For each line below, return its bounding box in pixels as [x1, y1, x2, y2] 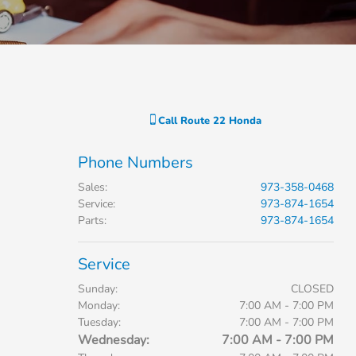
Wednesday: [77, 331, 149, 349]
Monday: [77, 298, 120, 313]
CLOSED [290, 281, 334, 296]
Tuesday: [77, 315, 121, 330]
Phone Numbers [77, 152, 193, 173]
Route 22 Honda [180, 114, 261, 128]
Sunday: [77, 281, 118, 296]
